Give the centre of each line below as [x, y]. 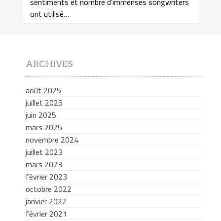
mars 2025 [44, 127]
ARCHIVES [49, 64]
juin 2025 [41, 115]
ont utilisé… [49, 14]
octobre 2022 [48, 189]
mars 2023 [44, 164]
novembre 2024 [52, 139]
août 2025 [43, 90]
